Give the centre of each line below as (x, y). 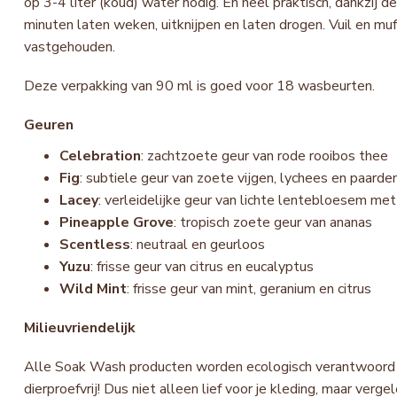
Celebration (100, 156)
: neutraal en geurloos (198, 244)
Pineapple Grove (117, 222)
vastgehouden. (70, 47)
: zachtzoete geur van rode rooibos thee (265, 156)
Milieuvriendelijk (80, 327)
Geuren (49, 125)
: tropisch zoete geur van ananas (273, 222)
